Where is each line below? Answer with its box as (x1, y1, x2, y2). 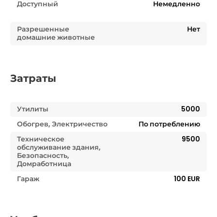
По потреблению (139, 119, 200, 129)
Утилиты (17, 104, 48, 114)
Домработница (17, 159, 71, 169)
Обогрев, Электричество (17, 119, 108, 129)
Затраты (10, 71, 56, 86)
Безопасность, (17, 151, 69, 161)
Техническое (17, 134, 64, 144)
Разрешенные (17, 24, 69, 34)
